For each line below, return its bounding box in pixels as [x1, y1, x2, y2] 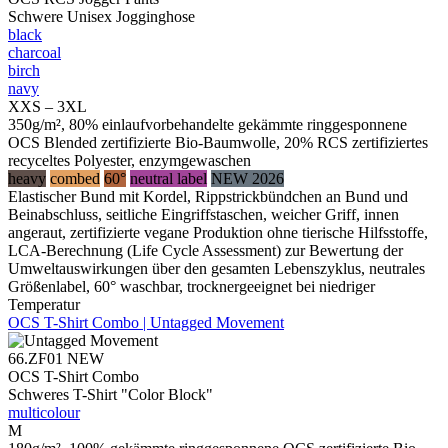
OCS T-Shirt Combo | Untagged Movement [8, 313, 284, 331]
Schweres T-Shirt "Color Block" [8, 385, 213, 403]
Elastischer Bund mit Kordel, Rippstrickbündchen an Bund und [8, 187, 408, 205]
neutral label [130, 169, 207, 187]
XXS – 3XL [8, 97, 87, 115]
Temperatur [8, 295, 80, 313]
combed [50, 169, 100, 187]
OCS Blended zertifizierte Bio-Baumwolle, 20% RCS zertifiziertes [8, 133, 428, 151]
